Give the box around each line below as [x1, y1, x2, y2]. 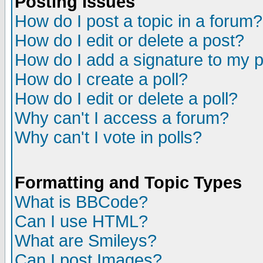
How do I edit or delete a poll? [15, 89, 238, 108]
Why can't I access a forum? [15, 109, 229, 127]
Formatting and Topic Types [15, 173, 242, 192]
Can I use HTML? [15, 212, 148, 231]
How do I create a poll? [15, 70, 188, 89]
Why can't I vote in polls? [15, 128, 202, 147]
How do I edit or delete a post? [15, 31, 244, 50]
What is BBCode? [15, 193, 148, 211]
